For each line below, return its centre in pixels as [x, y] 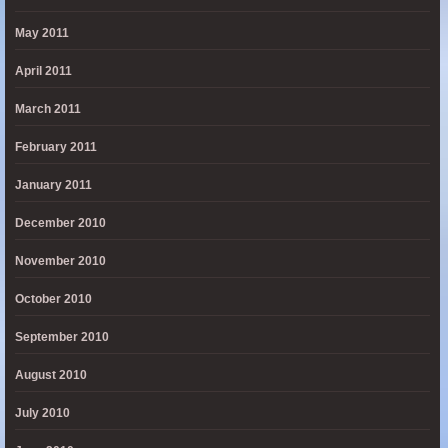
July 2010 [42, 413]
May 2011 [42, 33]
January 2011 [53, 185]
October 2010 [53, 299]
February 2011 [56, 147]
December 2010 [60, 223]
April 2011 [43, 71]
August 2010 [51, 375]
